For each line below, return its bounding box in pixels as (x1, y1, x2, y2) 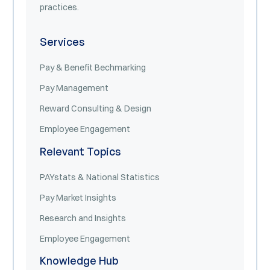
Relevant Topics (39, 144, 121, 158)
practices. (39, 1, 79, 13)
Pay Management (39, 82, 108, 93)
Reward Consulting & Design (39, 102, 151, 114)
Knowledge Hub (39, 254, 118, 268)
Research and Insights (39, 212, 126, 224)
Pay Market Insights (39, 192, 116, 203)
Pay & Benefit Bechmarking (39, 61, 146, 73)
